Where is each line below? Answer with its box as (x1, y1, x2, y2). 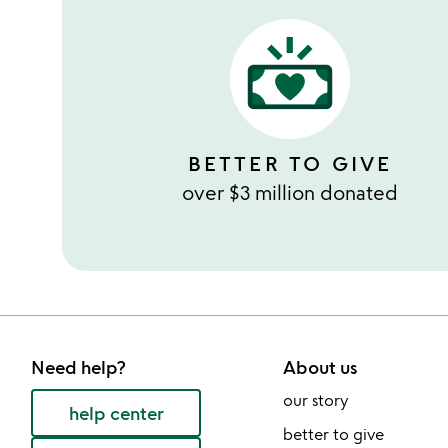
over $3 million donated (182, 180, 398, 206)
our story (282, 390, 348, 411)
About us (282, 356, 357, 379)
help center (68, 402, 164, 425)
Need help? (31, 356, 126, 379)
